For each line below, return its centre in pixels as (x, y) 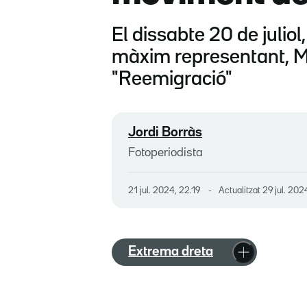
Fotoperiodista (165, 152)
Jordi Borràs (165, 132)
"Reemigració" (172, 79)
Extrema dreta (171, 252)
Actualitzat (241, 190)
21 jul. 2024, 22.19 (167, 190)
